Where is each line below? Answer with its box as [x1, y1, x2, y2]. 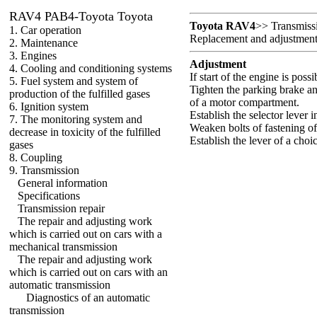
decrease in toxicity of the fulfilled [9, 126, 161, 138]
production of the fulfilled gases [9, 88, 150, 100]
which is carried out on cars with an [9, 266, 168, 278]
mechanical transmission [9, 241, 117, 253]
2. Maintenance [9, 37, 78, 49]
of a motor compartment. [190, 96, 299, 108]
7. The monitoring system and [9, 113, 142, 125]
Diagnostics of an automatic [26, 292, 150, 304]
